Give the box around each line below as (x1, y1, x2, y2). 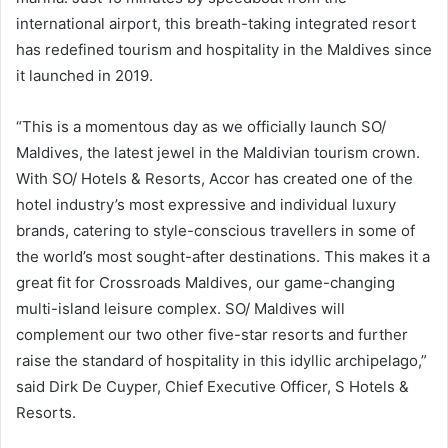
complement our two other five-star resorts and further (16, 324, 408, 344)
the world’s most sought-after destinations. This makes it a (16, 246, 430, 266)
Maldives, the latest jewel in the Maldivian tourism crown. (16, 142, 420, 162)
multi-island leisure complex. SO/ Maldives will (16, 298, 345, 318)
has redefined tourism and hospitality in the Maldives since (16, 39, 432, 59)
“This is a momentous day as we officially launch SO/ (16, 116, 386, 136)
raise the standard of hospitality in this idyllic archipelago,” (16, 350, 427, 370)
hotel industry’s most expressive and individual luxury (16, 194, 396, 214)
